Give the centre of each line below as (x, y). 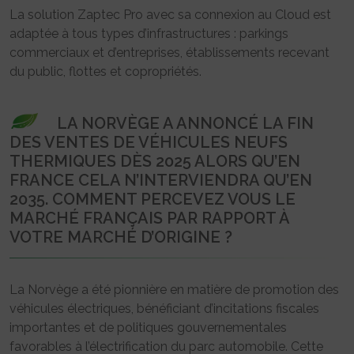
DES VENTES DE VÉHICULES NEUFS (149, 142)
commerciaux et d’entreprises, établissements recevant (169, 52)
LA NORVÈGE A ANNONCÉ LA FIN (185, 123)
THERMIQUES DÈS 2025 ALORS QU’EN (155, 161)
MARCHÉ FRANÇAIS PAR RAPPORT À (149, 218)
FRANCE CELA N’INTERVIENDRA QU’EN (161, 180)
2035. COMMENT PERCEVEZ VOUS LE (153, 199)
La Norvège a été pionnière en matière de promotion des (174, 289)
